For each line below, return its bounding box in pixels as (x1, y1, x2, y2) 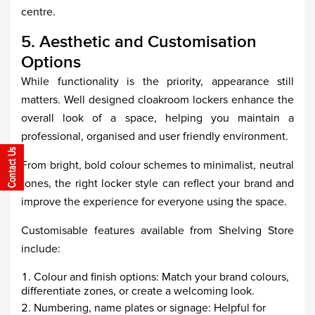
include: (21, 242, 60, 256)
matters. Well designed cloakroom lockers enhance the (21, 93, 294, 107)
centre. (21, 5, 56, 19)
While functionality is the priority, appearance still (21, 75, 294, 89)
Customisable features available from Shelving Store (21, 224, 294, 238)
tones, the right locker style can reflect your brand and (21, 176, 294, 191)
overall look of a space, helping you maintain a (21, 111, 294, 125)
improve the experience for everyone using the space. (21, 195, 287, 209)
